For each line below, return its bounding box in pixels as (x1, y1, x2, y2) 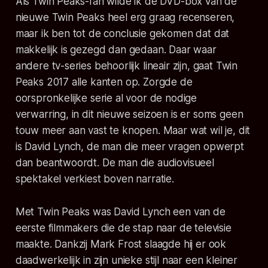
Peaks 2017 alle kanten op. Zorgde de (15, 76, 193, 89)
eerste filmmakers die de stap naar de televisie (15, 222, 232, 234)
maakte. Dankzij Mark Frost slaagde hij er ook (15, 238, 227, 251)
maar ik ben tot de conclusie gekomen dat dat (15, 28, 230, 40)
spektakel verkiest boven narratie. (15, 173, 174, 185)
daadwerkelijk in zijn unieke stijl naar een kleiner (15, 254, 238, 267)
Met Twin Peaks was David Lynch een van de (15, 206, 226, 218)
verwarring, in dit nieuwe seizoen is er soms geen (15, 108, 243, 121)
